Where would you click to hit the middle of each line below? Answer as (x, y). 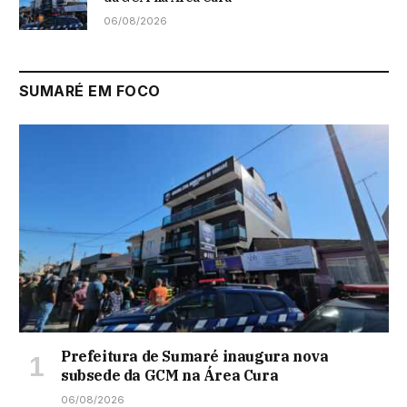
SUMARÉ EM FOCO (90, 90)
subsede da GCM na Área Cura (170, 375)
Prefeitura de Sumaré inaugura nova (195, 356)
